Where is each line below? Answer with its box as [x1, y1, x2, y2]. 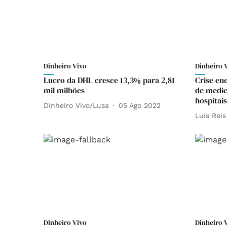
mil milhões [44, 85, 85, 96]
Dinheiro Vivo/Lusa [44, 101, 109, 109]
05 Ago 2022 [119, 101, 161, 109]
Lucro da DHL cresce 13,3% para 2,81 [44, 74, 175, 86]
